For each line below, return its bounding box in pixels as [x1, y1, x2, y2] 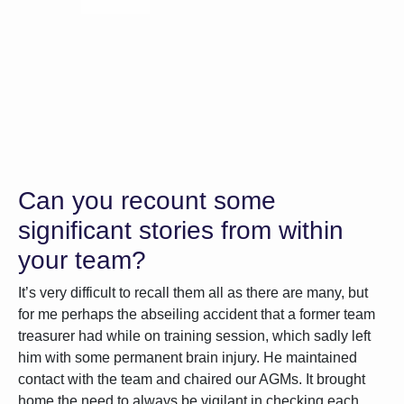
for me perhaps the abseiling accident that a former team [18, 307, 375, 322]
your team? [18, 246, 146, 274]
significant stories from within [18, 216, 344, 244]
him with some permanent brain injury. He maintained [18, 350, 357, 365]
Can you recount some [18, 187, 276, 215]
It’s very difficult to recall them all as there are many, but [18, 285, 368, 300]
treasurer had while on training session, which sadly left [18, 328, 371, 344]
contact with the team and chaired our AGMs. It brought [18, 372, 365, 387]
